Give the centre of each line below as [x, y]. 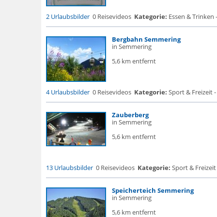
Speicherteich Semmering [153, 190]
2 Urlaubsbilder [68, 16]
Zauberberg [130, 115]
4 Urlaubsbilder [68, 92]
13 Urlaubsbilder [69, 168]
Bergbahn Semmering [146, 39]
